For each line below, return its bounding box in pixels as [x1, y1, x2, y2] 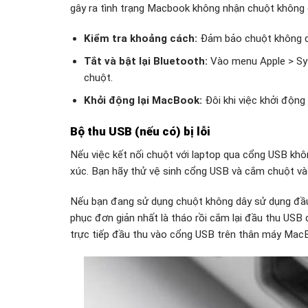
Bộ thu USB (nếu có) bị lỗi [70, 124, 210, 138]
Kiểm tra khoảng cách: [83, 32, 197, 45]
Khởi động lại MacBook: [83, 93, 202, 107]
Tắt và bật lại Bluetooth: [83, 54, 208, 67]
